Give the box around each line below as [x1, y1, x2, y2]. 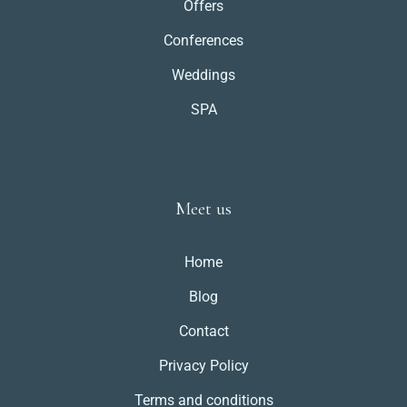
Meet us [175, 197, 232, 220]
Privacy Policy [158, 356, 249, 374]
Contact [178, 322, 229, 340]
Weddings [172, 65, 235, 84]
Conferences [164, 31, 243, 49]
